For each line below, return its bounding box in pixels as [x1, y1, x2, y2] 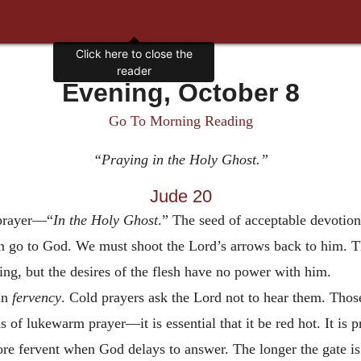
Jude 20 [149, 185, 212, 206]
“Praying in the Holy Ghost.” [93, 151, 268, 168]
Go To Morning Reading [108, 113, 253, 129]
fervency [11, 288, 61, 305]
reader [116, 64, 151, 78]
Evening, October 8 [61, 78, 300, 107]
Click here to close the [75, 47, 193, 61]
